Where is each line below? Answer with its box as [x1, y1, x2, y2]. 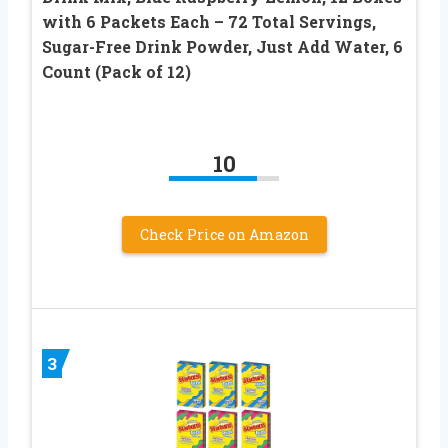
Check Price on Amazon [139, 225, 309, 245]
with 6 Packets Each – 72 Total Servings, [42, 11, 376, 33]
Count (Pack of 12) [42, 61, 191, 83]
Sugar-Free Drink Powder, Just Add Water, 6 [42, 36, 403, 58]
